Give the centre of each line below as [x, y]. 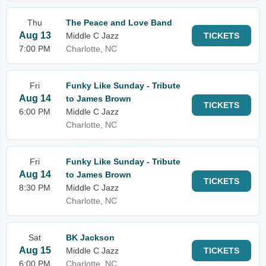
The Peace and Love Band [119, 23]
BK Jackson [90, 237]
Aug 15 [35, 250]
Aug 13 [35, 35]
